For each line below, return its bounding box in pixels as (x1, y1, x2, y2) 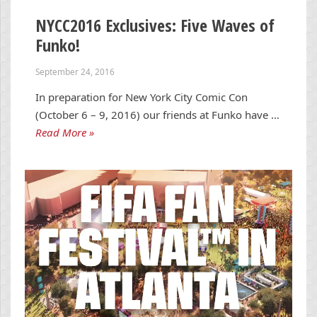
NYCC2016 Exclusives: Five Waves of (35, 13, 275, 37)
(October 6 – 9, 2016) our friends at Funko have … (35, 108, 279, 122)
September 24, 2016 (35, 65, 115, 77)
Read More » (35, 125, 94, 140)
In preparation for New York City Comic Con (35, 90, 248, 105)
